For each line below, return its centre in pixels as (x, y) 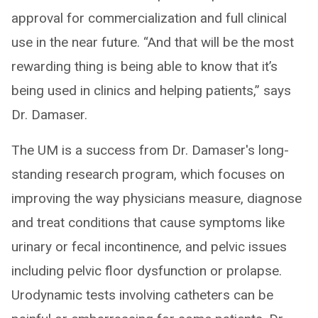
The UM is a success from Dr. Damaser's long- (150, 150)
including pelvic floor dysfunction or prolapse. (147, 270)
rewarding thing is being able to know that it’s (144, 66)
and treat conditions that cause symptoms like (148, 222)
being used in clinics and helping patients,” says (151, 90)
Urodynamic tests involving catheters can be (142, 295)
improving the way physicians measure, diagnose (157, 198)
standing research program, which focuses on (148, 174)
